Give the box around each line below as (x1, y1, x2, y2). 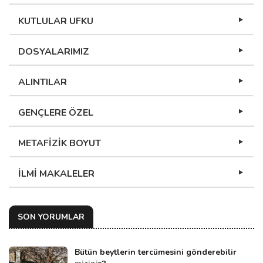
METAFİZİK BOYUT (18, 137, 101, 150)
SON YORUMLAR (18, 211, 85, 223)
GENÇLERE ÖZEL (18, 106, 93, 120)
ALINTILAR (18, 76, 67, 89)
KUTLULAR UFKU (18, 15, 93, 28)
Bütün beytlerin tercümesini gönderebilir (75, 247, 237, 258)
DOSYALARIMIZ (18, 45, 89, 59)
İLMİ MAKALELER (18, 167, 95, 181)
